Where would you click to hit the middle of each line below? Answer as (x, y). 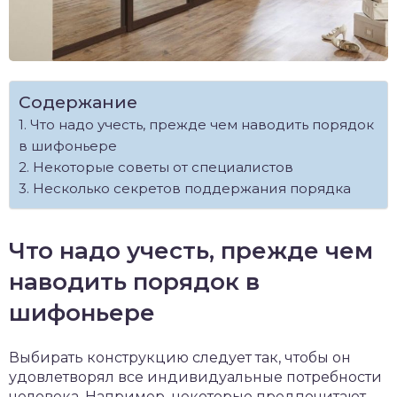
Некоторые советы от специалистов (163, 167)
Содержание (78, 102)
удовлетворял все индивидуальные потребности (195, 378)
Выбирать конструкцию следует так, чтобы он (180, 358)
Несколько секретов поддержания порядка (192, 189)
